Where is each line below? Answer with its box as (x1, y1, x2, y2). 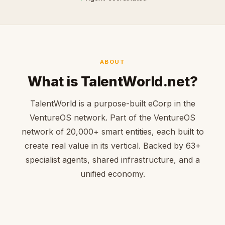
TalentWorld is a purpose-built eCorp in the (30, 98, 195, 109)
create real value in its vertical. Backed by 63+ (24, 141, 201, 151)
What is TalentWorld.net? (28, 73, 197, 90)
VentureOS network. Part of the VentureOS (30, 113, 195, 123)
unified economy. (80, 169, 145, 179)
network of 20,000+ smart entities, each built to (21, 127, 204, 137)
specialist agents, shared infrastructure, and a (25, 155, 200, 165)
